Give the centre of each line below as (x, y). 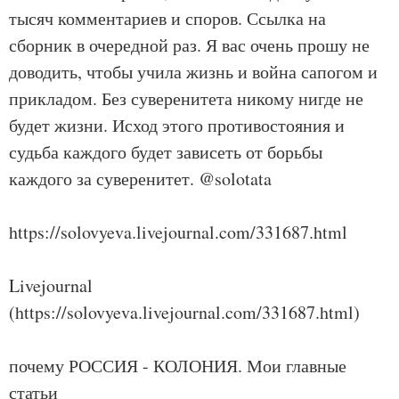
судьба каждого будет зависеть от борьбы (166, 152)
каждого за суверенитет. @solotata (140, 179)
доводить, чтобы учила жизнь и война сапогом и (193, 72)
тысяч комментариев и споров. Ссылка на (167, 18)
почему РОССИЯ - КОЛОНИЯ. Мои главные (178, 366)
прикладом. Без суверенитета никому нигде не (186, 98)
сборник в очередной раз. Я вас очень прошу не (189, 45)
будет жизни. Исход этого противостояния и (177, 125)
